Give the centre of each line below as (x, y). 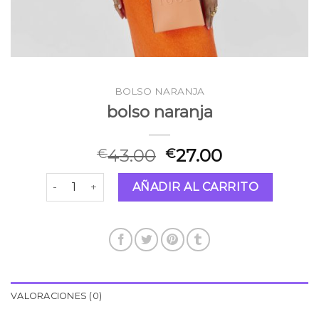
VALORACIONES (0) (57, 296)
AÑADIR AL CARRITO (195, 187)
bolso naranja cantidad (104, 180)
